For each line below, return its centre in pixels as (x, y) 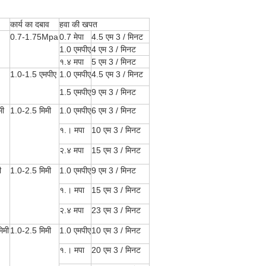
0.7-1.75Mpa (34, 37)
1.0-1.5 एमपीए (33, 74)
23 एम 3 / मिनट (116, 210)
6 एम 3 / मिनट (114, 110)
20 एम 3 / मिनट (116, 250)
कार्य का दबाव (30, 24)
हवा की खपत (78, 24)
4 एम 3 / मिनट (114, 49)
